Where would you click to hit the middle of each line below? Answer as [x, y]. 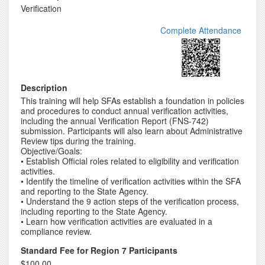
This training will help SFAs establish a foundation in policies [132, 101]
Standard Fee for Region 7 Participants [99, 250]
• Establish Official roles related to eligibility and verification [130, 161]
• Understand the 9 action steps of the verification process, [130, 201]
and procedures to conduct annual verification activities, [125, 111]
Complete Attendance [201, 30]
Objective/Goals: [51, 151]
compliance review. [56, 231]
